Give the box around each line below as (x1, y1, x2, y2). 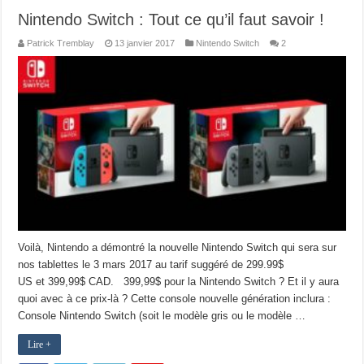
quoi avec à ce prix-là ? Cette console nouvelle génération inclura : (18, 292, 331, 305)
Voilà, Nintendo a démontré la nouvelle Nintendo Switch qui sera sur (18, 240, 337, 253)
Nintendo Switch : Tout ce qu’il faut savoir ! (18, 10, 325, 28)
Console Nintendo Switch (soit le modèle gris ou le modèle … (18, 309, 306, 322)
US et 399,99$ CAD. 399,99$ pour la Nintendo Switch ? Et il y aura (18, 275, 340, 288)
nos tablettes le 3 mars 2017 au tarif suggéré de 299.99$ (18, 258, 284, 271)
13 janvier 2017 (115, 37, 175, 48)
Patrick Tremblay (27, 37, 95, 48)
